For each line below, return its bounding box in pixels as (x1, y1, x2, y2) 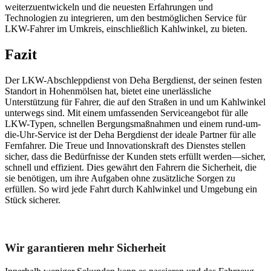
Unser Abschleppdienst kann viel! (5, 217, 170, 230)
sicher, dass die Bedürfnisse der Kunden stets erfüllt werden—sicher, (5, 151, 266, 162)
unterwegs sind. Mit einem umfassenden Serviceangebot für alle (5, 107, 248, 118)
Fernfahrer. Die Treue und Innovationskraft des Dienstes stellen (5, 140, 246, 151)
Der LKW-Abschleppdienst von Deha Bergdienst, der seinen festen (5, 74, 262, 85)
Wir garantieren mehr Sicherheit (5, 241, 166, 255)
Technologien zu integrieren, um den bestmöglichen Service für (5, 12, 246, 23)
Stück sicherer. (5, 194, 60, 205)
